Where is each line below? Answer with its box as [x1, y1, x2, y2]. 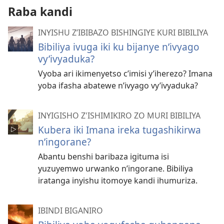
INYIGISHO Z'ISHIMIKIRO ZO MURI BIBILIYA [38, 109, 200, 121]
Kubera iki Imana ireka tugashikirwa [38, 122, 201, 136]
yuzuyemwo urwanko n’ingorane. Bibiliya [38, 162, 193, 174]
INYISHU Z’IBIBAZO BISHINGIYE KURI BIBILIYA [38, 26, 208, 38]
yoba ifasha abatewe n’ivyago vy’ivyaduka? [38, 79, 198, 91]
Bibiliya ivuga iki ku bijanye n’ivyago [38, 39, 199, 53]
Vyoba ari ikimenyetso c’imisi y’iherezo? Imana [38, 67, 212, 79]
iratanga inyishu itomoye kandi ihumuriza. [38, 174, 197, 186]
